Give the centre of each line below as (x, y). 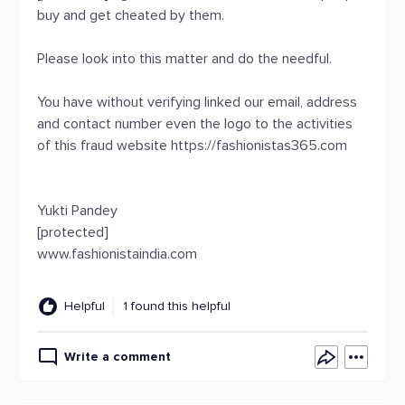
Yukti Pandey (77, 211)
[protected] (73, 232)
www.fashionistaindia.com (117, 254)
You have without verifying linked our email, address (197, 102)
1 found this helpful (177, 306)
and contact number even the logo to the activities (195, 124)
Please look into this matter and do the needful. (184, 59)
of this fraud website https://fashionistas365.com (192, 146)
